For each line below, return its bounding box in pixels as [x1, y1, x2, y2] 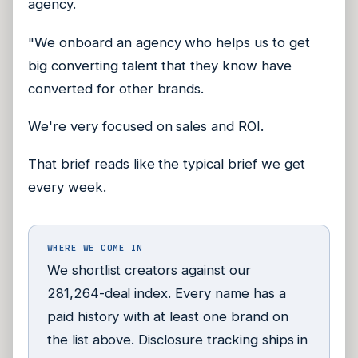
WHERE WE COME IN [46, 241, 143, 253]
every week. [28, 179, 106, 196]
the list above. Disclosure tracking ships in [46, 331, 308, 348]
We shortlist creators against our [46, 261, 251, 278]
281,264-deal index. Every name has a [46, 284, 286, 301]
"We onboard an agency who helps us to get [28, 34, 310, 50]
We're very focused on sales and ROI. [28, 118, 264, 135]
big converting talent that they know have [28, 57, 292, 74]
